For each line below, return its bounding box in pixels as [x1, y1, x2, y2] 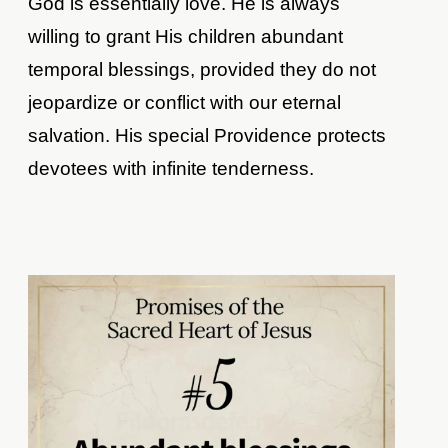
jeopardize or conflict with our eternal [28, 91, 342, 113]
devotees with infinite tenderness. [28, 157, 315, 179]
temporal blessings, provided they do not [28, 58, 377, 80]
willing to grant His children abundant [28, 25, 344, 47]
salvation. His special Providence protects [28, 124, 387, 146]
